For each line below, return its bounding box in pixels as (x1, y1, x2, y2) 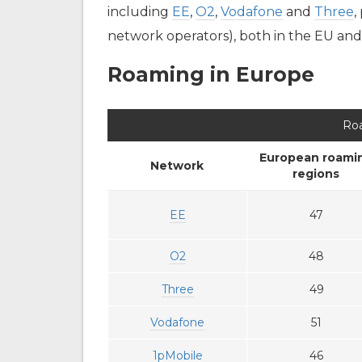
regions (293, 166, 339, 182)
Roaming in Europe (107, 62, 314, 87)
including (107, 4, 172, 20)
